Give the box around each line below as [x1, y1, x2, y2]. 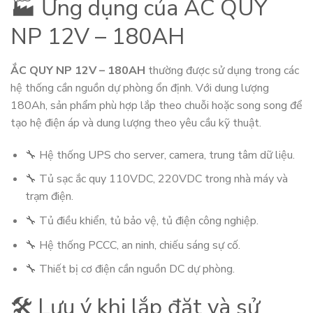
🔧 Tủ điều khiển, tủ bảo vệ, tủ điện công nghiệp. [24, 212, 259, 228]
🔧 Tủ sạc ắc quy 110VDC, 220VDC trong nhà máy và [24, 171, 288, 187]
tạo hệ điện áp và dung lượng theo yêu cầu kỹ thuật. [10, 115, 261, 131]
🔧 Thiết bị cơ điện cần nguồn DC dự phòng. [24, 261, 235, 277]
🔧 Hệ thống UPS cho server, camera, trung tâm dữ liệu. [24, 147, 295, 163]
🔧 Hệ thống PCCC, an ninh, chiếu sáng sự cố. [24, 237, 240, 253]
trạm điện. [24, 189, 73, 205]
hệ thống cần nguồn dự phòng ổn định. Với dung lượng [10, 80, 269, 96]
